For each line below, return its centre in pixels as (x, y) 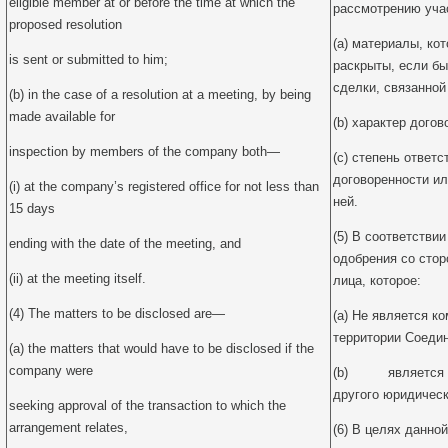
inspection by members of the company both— (144, 151)
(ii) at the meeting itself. (77, 278)
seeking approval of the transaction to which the (147, 405)
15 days (32, 208)
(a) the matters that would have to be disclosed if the (161, 348)
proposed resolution (65, 24)
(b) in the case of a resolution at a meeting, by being (160, 94)
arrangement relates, (68, 427)
